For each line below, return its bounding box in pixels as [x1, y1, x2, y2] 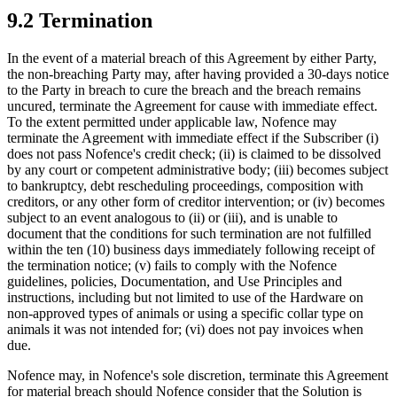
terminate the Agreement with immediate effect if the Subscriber [7, 130, 362, 146]
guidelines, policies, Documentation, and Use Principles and [7, 274, 342, 290]
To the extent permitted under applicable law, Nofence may [7, 114, 337, 130]
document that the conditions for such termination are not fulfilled [7, 226, 371, 242]
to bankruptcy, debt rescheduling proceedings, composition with [7, 178, 363, 194]
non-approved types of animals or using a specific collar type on [7, 306, 363, 322]
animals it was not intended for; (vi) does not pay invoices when [7, 322, 363, 338]
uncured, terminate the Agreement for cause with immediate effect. [7, 98, 378, 114]
